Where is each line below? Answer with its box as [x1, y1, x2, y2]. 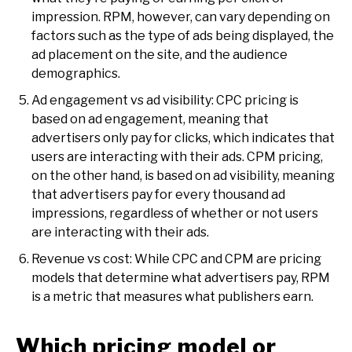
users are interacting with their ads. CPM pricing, [31, 149, 323, 165]
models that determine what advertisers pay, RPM [31, 270, 330, 286]
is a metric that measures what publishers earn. [31, 289, 313, 305]
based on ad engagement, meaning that [31, 112, 269, 127]
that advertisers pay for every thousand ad [31, 187, 285, 203]
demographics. [31, 66, 120, 82]
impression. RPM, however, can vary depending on [31, 9, 330, 25]
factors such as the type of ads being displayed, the [31, 28, 334, 44]
